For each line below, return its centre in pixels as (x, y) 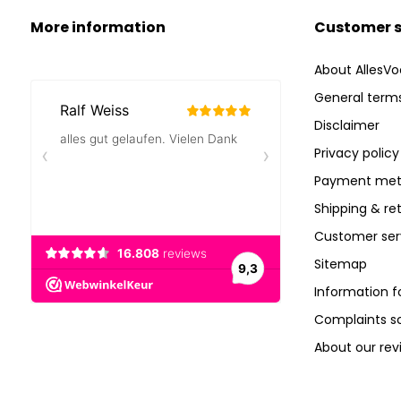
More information (98, 27)
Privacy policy (356, 153)
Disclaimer (346, 125)
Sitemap (340, 264)
